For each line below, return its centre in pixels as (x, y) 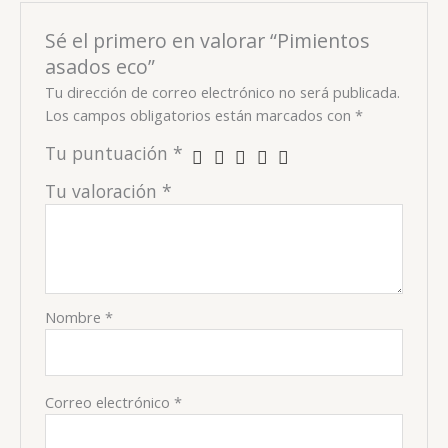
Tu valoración (104, 191)
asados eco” (100, 66)
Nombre (75, 317)
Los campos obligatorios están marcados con (200, 115)
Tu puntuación (109, 153)
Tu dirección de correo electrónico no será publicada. (223, 92)
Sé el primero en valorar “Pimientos (208, 40)
